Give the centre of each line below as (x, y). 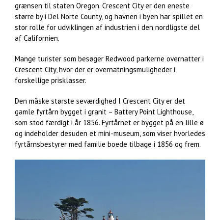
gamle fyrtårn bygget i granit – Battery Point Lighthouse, (104, 112)
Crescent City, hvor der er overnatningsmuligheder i (95, 70)
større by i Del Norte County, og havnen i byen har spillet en (109, 17)
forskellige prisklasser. (51, 81)
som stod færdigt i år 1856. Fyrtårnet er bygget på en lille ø (109, 123)
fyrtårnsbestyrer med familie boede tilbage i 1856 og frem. (108, 144)
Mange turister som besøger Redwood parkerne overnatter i (109, 59)
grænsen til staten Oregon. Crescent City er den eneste (102, 6)
